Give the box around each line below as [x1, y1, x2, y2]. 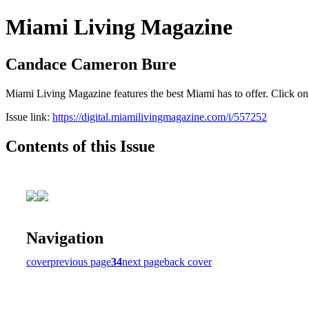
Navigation [26, 228, 103, 247]
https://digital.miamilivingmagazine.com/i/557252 [52, 110, 267, 123]
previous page [50, 255, 111, 268]
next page [122, 255, 164, 268]
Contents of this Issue [6, 137, 155, 155]
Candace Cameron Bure [6, 54, 177, 73]
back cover [164, 255, 212, 268]
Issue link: [6, 110, 52, 123]
